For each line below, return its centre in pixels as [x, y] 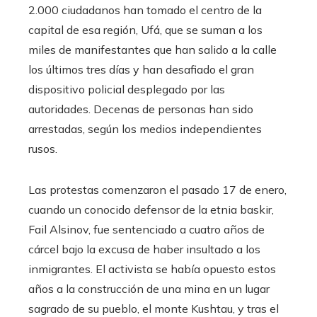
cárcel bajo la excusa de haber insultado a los [144, 249]
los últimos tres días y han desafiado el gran [141, 69]
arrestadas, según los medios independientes [145, 128]
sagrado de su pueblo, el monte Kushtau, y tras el [154, 308]
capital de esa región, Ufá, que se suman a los [145, 29]
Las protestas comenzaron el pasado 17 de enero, [157, 189]
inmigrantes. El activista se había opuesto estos [152, 269]
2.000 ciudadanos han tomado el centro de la [145, 10]
